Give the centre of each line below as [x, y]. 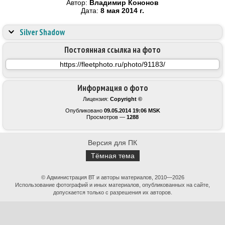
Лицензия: [96, 99]
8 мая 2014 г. [122, 11]
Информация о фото [113, 88]
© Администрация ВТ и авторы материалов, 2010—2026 [113, 177]
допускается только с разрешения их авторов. [113, 192]
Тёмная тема [113, 156]
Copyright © [126, 99]
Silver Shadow [42, 32]
